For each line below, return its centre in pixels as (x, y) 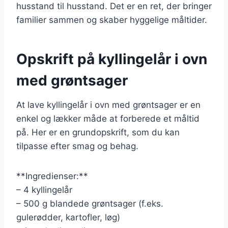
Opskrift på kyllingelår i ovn (112, 59)
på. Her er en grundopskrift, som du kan (98, 132)
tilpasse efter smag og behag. (77, 146)
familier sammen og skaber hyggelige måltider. (112, 20)
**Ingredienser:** (52, 176)
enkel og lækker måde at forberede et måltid (108, 118)
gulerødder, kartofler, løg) (68, 217)
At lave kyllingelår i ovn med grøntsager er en (108, 105)
